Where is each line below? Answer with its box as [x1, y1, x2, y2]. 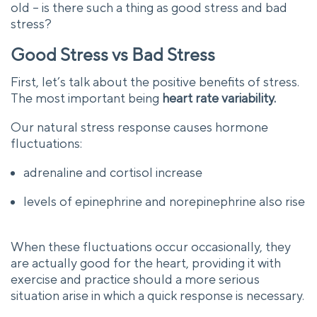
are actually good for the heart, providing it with [11, 255, 281, 270]
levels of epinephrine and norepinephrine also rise [23, 193, 305, 209]
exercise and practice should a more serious [11, 271, 260, 287]
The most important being [11, 90, 162, 105]
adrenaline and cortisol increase [23, 164, 202, 180]
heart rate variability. [162, 90, 276, 105]
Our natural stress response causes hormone [11, 119, 268, 134]
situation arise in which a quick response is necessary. [11, 287, 304, 303]
